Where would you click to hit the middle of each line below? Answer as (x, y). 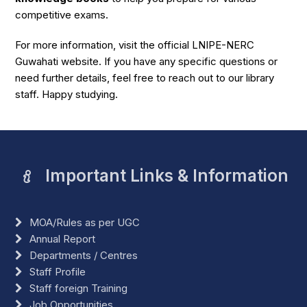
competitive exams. (62, 14)
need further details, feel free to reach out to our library (145, 77)
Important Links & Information (167, 175)
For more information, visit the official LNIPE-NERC (135, 45)
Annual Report (63, 238)
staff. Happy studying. (67, 94)
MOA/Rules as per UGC (85, 222)
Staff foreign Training (79, 288)
